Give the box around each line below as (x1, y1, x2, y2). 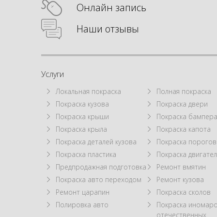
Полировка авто (56, 200, 109, 209)
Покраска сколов (156, 187, 211, 197)
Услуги (41, 68, 64, 79)
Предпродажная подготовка (56, 162, 147, 171)
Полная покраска (156, 86, 212, 96)
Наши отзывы (77, 22, 139, 35)
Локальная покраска (56, 86, 122, 96)
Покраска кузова (56, 99, 109, 108)
